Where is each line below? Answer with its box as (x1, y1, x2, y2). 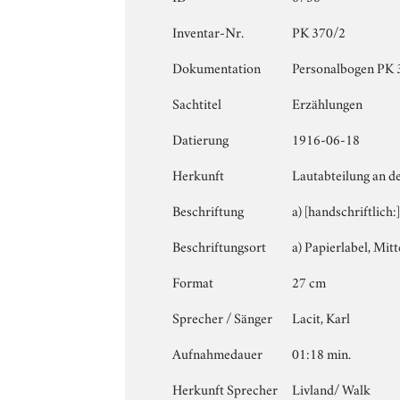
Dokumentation (172, 56, 262, 77)
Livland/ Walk (292, 378, 371, 398)
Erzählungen (292, 92, 363, 112)
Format (172, 271, 214, 291)
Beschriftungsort (172, 235, 267, 255)
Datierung (172, 128, 229, 148)
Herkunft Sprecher (172, 378, 279, 398)
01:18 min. (292, 342, 352, 362)
